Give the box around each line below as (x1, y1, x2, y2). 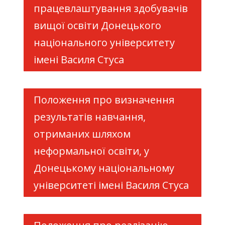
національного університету (33, 36, 175, 49)
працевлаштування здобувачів (33, 2, 188, 15)
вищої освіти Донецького (33, 19, 161, 32)
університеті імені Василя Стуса (33, 178, 189, 192)
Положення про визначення (33, 93, 174, 106)
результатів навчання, (33, 110, 146, 124)
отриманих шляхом (33, 127, 131, 141)
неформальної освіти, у (33, 144, 149, 158)
